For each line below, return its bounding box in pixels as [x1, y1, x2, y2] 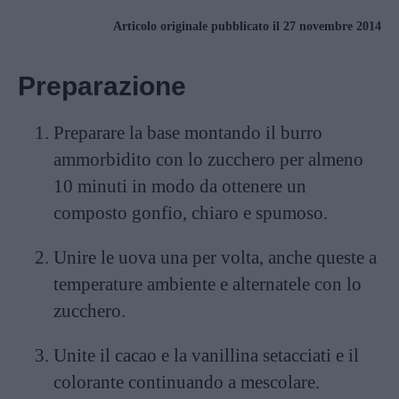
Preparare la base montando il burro [53, 121, 322, 143]
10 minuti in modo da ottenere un [53, 175, 306, 197]
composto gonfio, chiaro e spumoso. [53, 201, 328, 224]
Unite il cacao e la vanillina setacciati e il [53, 344, 359, 366]
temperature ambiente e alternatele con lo [53, 273, 362, 295]
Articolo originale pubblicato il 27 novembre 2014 [113, 19, 381, 33]
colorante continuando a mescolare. [53, 370, 320, 393]
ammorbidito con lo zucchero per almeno [53, 148, 363, 170]
